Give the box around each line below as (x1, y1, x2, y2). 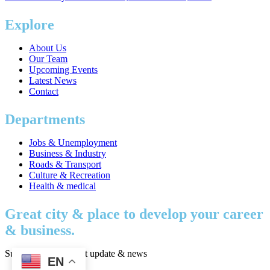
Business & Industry (29, 148, 106, 159)
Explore (5, 17, 54, 33)
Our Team (29, 54, 67, 64)
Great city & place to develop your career (5, 206, 263, 222)
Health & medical (29, 181, 96, 191)
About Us (29, 43, 66, 53)
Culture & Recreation (29, 170, 110, 180)
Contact (29, 86, 58, 96)
